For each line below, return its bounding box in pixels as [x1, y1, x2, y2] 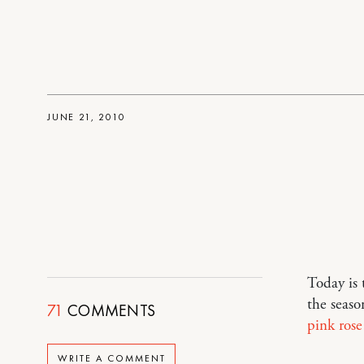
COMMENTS [63, 300, 156, 321]
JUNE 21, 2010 [47, 110, 126, 123]
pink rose [306, 316, 362, 336]
